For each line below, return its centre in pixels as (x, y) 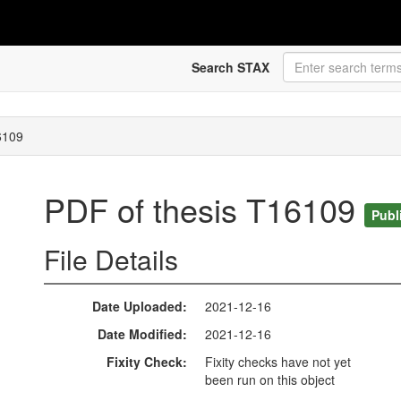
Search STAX (230, 67)
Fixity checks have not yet (278, 362)
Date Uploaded (137, 307)
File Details (111, 260)
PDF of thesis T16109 (204, 209)
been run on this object (270, 380)
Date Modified (140, 334)
